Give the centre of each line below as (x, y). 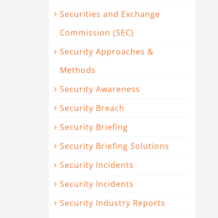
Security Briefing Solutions (115, 146)
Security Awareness (100, 89)
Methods (78, 70)
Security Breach (92, 108)
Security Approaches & (107, 52)
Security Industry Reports (113, 203)
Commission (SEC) (97, 33)
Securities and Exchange (110, 14)
